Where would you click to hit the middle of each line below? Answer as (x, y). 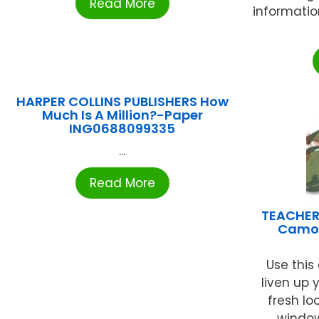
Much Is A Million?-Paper (122, 115)
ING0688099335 (122, 128)
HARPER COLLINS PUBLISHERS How (122, 101)
